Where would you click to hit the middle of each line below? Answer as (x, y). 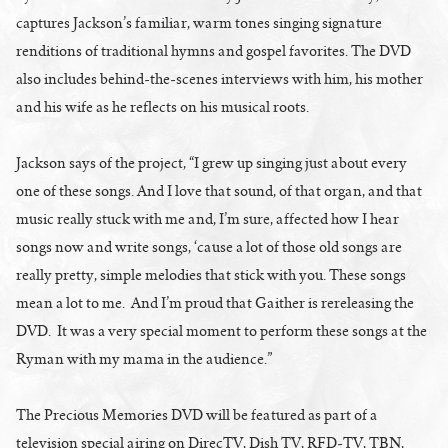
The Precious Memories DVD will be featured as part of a (196, 414)
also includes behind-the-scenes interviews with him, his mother (219, 78)
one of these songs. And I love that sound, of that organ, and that (219, 190)
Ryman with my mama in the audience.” (144, 358)
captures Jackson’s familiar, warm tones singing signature (199, 22)
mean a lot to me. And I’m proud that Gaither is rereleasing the (215, 302)
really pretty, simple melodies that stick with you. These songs (211, 274)
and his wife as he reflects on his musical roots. (165, 106)
